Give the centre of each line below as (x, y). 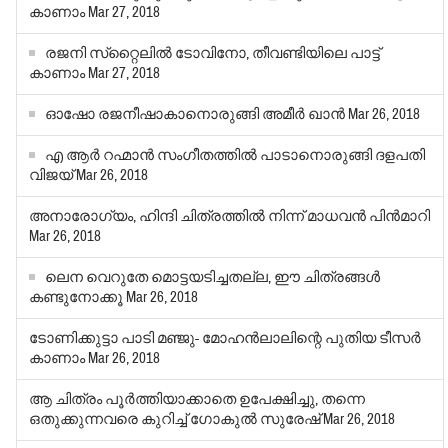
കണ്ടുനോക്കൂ (76, 298)
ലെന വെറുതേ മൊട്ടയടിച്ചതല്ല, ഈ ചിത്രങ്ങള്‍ (213, 278)
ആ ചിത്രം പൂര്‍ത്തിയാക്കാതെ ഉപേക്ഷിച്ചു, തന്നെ (197, 400)
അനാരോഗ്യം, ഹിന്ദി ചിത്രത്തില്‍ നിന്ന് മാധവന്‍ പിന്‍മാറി (230, 217)
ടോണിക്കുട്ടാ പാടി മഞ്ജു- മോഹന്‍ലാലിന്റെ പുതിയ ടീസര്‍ (225, 339)
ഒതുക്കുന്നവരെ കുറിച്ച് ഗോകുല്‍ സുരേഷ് (176, 420)
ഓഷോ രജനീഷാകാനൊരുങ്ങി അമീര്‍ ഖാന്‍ (195, 115)
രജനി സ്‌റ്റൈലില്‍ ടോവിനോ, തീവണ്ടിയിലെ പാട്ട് (213, 54)
